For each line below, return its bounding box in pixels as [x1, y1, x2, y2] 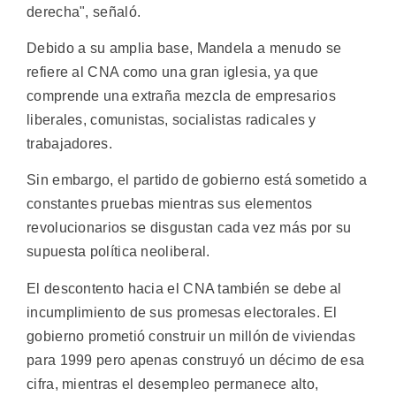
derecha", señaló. [27, 4, 141, 19]
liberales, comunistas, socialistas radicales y [27, 111, 316, 127]
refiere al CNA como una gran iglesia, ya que [27, 64, 319, 80]
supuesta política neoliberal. [27, 244, 210, 260]
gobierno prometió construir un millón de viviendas [27, 328, 355, 344]
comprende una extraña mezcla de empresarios [27, 88, 336, 103]
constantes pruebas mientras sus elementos [27, 196, 313, 212]
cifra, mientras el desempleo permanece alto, [27, 376, 319, 392]
